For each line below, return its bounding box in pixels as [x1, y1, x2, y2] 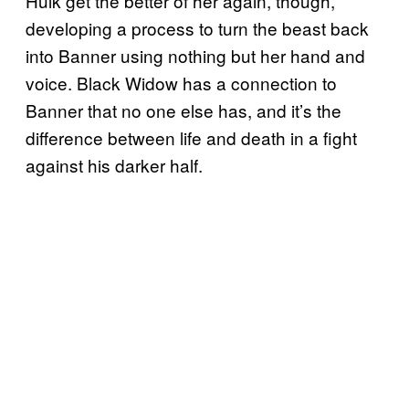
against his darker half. [26, 152, 203, 178]
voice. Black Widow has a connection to [26, 70, 337, 96]
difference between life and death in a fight [26, 125, 357, 151]
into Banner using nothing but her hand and [26, 43, 365, 68]
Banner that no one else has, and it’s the [26, 98, 341, 123]
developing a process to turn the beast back [26, 16, 369, 41]
